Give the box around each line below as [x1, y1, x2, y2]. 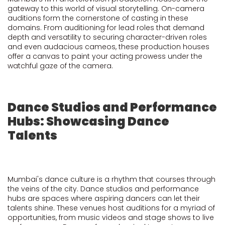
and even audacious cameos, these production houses [8, 42, 209, 52]
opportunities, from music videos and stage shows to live [8, 212, 214, 222]
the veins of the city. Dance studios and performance [8, 184, 199, 194]
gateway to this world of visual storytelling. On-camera [8, 4, 204, 14]
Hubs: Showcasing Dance [8, 113, 169, 130]
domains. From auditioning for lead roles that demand [8, 23, 204, 33]
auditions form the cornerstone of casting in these [8, 13, 188, 23]
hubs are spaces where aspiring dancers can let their [8, 193, 200, 203]
